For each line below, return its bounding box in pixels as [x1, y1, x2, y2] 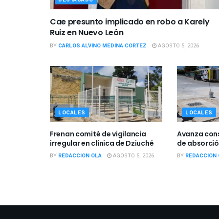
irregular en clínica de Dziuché [50, 138, 154, 148]
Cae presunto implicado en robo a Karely [50, 16, 210, 27]
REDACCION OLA [58, 151, 102, 160]
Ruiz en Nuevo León [50, 26, 124, 38]
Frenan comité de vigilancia [50, 129, 146, 139]
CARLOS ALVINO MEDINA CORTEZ [58, 41, 147, 50]
